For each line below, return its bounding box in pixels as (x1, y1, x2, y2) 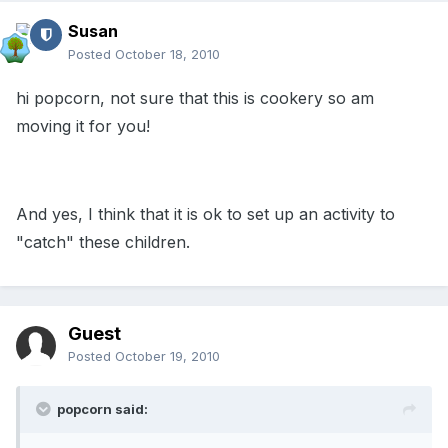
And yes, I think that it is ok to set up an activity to (16, 204, 395, 225)
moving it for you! (16, 116, 150, 137)
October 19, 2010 (115, 348, 220, 365)
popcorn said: (57, 401, 148, 418)
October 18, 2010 (115, 46, 220, 63)
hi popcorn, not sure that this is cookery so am (16, 88, 374, 109)
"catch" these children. (16, 232, 190, 253)
